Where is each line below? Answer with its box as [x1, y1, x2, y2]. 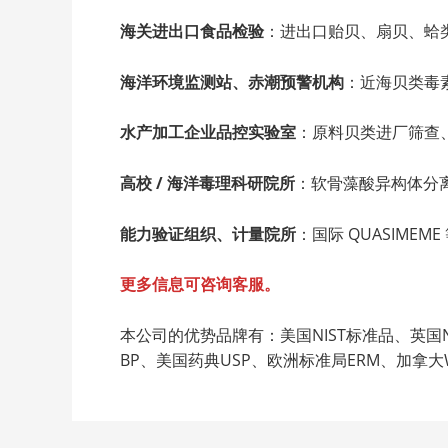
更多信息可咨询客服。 [120, 273, 280, 296]
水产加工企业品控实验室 [120, 121, 296, 144]
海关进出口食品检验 [120, 20, 264, 43]
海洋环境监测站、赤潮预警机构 [120, 70, 344, 93]
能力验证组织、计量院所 [120, 222, 296, 245]
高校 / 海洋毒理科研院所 [120, 171, 295, 194]
